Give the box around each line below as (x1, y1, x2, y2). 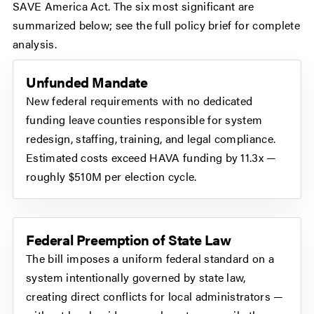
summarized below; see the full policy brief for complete (13, 17, 300, 34)
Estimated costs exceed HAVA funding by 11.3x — (26, 149, 277, 166)
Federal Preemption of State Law (26, 229, 231, 250)
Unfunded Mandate (26, 71, 148, 93)
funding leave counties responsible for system (26, 111, 263, 128)
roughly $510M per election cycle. (26, 168, 197, 185)
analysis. (13, 36, 57, 53)
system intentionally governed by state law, (26, 269, 246, 286)
